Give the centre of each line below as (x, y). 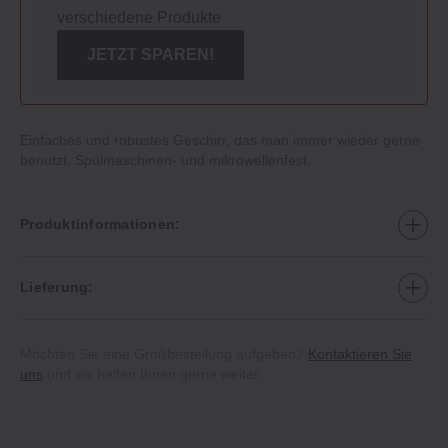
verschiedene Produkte (139, 17)
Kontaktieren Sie (360, 353)
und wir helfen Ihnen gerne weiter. (152, 373)
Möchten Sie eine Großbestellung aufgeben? (164, 353)
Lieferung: (57, 287)
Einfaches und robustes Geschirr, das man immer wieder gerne (220, 139)
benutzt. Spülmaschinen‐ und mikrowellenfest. (165, 159)
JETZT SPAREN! (150, 54)
